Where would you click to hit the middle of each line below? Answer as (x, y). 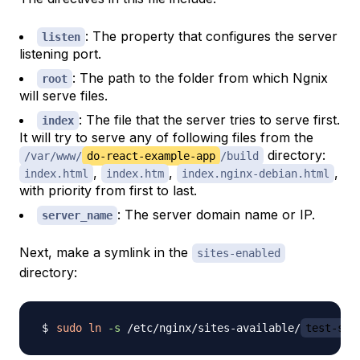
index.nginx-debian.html (256, 174)
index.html (56, 174)
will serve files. (63, 96)
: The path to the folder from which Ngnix (200, 78)
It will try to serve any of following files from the (166, 138)
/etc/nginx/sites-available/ (211, 328)
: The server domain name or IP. (216, 215)
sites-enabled (239, 254)
